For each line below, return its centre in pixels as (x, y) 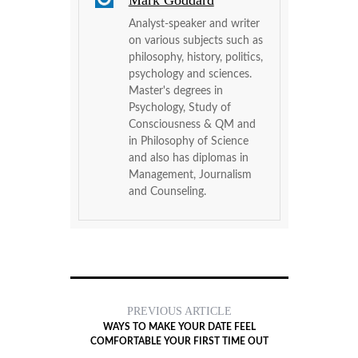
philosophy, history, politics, (195, 57)
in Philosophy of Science (188, 141)
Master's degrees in (175, 91)
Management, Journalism (190, 175)
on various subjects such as (195, 40)
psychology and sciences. (190, 74)
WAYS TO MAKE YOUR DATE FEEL (179, 327)
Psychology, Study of (179, 107)
